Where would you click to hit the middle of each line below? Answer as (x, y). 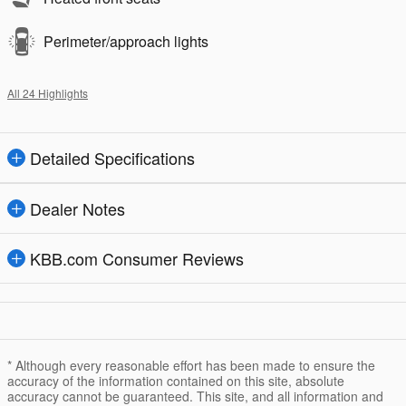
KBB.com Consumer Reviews (137, 258)
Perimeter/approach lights (126, 41)
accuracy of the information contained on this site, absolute (176, 380)
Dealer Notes (77, 208)
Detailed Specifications (112, 157)
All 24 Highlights (48, 92)
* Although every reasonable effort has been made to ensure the (191, 365)
